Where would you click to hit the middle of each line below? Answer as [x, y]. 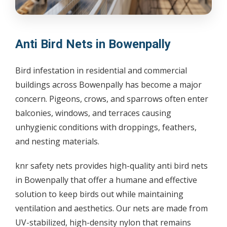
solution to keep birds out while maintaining [99, 194]
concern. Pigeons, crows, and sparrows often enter [112, 99]
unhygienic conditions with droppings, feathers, [106, 127]
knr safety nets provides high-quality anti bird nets [111, 166]
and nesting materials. [57, 142]
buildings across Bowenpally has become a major [108, 85]
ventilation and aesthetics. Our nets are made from [111, 209]
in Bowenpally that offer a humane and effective [106, 180]
